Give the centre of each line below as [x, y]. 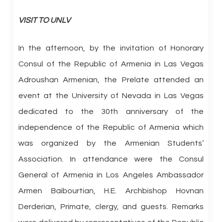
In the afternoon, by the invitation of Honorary [111, 48]
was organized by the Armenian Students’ [111, 143]
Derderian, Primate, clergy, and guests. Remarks [111, 207]
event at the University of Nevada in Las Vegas [111, 96]
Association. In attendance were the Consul [111, 159]
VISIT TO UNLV [44, 20]
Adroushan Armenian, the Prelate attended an [111, 80]
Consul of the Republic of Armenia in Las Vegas [111, 64]
